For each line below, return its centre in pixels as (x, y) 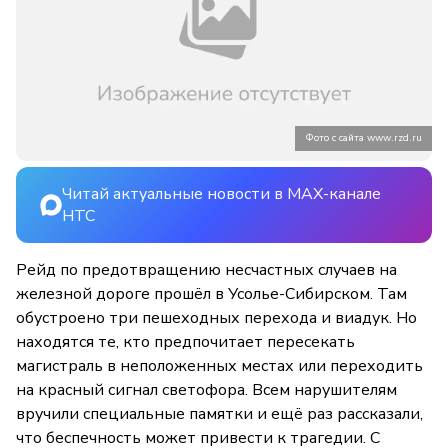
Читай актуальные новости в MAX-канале (221, 194)
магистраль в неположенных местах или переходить (219, 366)
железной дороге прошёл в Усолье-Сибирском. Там (211, 294)
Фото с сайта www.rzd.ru (363, 138)
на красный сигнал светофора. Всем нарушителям (206, 390)
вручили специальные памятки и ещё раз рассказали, (219, 414)
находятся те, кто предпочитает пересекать (185, 342)
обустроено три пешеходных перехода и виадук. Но (216, 318)
